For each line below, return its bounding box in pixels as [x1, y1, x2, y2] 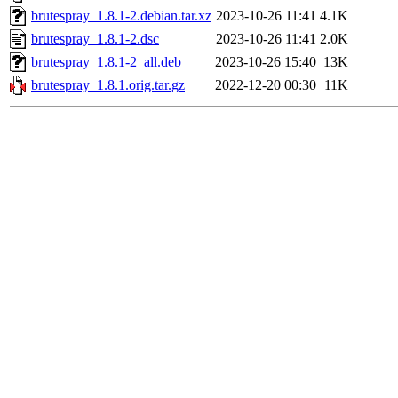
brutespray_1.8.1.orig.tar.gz [31, 77, 185, 93]
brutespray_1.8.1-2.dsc [31, 31, 159, 47]
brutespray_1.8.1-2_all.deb [31, 54, 181, 70]
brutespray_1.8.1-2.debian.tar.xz [31, 8, 211, 24]
